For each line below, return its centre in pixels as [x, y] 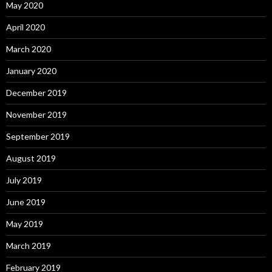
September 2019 [38, 136]
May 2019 [25, 224]
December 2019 [36, 93]
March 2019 [29, 246]
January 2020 [31, 71]
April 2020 [25, 27]
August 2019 [31, 158]
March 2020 [29, 49]
